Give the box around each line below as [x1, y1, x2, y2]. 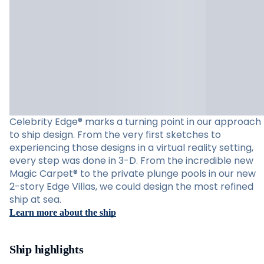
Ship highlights [9, 243, 84, 256]
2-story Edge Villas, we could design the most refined [9, 180, 253, 193]
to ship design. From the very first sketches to [9, 128, 221, 141]
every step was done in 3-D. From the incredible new [9, 154, 253, 167]
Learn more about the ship [9, 207, 116, 217]
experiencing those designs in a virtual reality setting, [9, 141, 253, 154]
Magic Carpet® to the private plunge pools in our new [9, 167, 256, 180]
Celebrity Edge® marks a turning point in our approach [9, 115, 261, 128]
